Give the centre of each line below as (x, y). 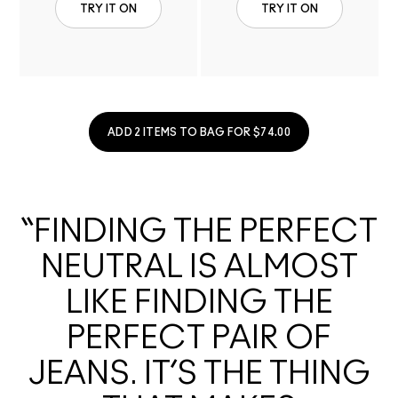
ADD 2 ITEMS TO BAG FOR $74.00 (199, 132)
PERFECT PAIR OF (199, 338)
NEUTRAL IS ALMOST (199, 267)
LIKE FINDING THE (199, 302)
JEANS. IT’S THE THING (199, 374)
